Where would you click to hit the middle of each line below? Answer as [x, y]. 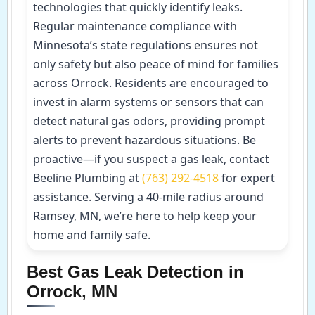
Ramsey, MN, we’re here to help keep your [145, 216]
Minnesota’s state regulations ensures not [146, 45]
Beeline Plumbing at [88, 178]
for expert [247, 178]
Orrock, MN [72, 291]
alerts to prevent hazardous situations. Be [144, 140]
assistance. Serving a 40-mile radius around [148, 197]
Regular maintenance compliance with [135, 26]
